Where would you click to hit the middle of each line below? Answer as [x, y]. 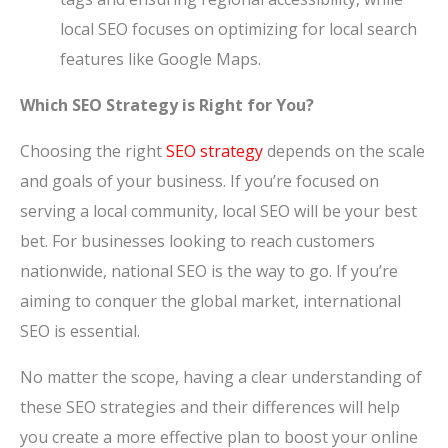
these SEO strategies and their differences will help [210, 406]
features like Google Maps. [160, 58]
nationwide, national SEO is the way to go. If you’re [209, 270]
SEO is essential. [80, 330]
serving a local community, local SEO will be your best [218, 210]
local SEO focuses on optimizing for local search [238, 28]
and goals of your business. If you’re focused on [199, 180]
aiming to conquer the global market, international [210, 300]
